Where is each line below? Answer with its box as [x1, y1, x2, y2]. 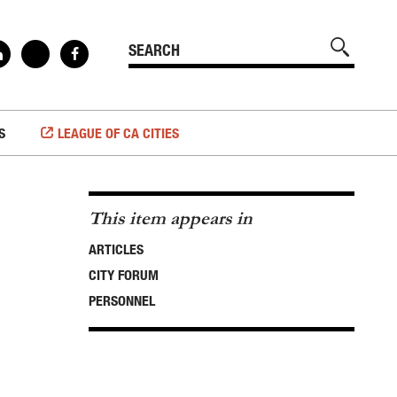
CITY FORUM [89, 267, 159, 283]
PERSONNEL [89, 292, 155, 308]
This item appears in [89, 208, 253, 229]
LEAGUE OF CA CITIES [57, 125, 179, 141]
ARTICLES [89, 241, 144, 257]
